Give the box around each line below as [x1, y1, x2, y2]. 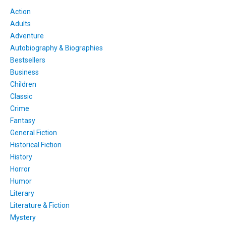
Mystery [10, 213, 36, 222]
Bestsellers [10, 56, 45, 65]
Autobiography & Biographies [10, 44, 103, 52]
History [10, 153, 32, 161]
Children [10, 80, 36, 89]
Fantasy [10, 117, 35, 125]
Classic [10, 92, 32, 101]
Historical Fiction [10, 141, 62, 149]
